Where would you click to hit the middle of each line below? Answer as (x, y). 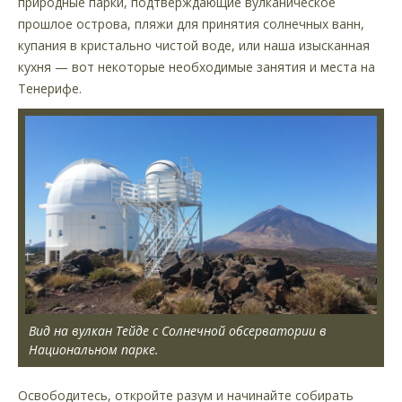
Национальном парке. (94, 349)
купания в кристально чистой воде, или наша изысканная (194, 46)
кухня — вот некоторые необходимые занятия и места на (197, 67)
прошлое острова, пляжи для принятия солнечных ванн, (191, 24)
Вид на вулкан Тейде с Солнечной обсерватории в (178, 330)
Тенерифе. (50, 89)
